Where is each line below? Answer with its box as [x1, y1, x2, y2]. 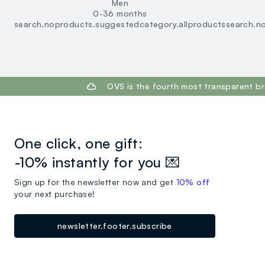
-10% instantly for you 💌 [14, 153, 180, 172]
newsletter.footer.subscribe [57, 221, 172, 231]
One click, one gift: [14, 134, 143, 153]
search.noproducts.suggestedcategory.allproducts [14, 19, 226, 30]
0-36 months [93, 8, 147, 19]
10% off [176, 177, 210, 188]
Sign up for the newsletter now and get [14, 177, 176, 188]
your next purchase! [14, 189, 95, 199]
